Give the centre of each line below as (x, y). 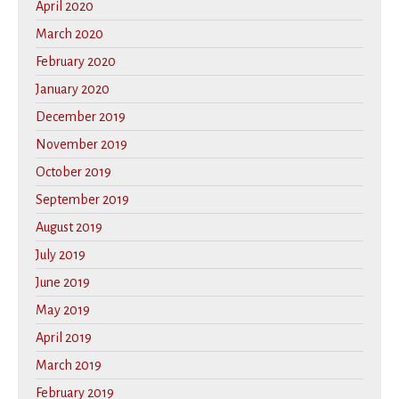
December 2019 (81, 116)
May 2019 (63, 309)
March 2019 (69, 365)
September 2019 (82, 199)
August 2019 (69, 227)
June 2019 (63, 282)
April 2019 (64, 337)
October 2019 (73, 171)
